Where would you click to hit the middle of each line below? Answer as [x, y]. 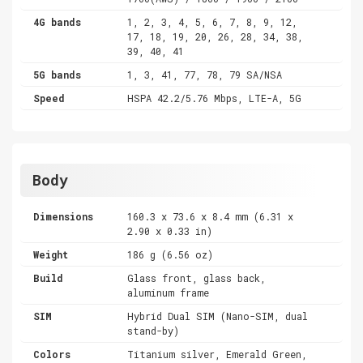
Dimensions [63, 216]
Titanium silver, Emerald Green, [218, 354]
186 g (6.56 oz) [171, 254]
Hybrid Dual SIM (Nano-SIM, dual [218, 316]
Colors [52, 354]
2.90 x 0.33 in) [170, 231]
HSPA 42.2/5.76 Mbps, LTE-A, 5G [215, 98]
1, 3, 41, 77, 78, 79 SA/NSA [205, 74]
